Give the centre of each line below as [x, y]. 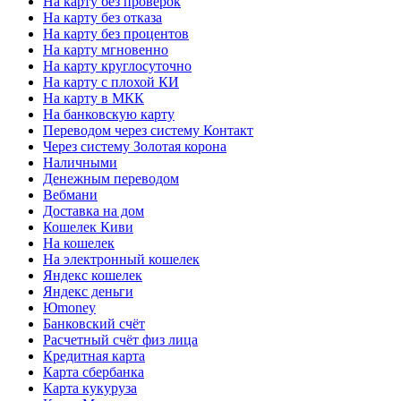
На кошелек [79, 243]
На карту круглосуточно [117, 66]
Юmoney [69, 308]
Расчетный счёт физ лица [120, 340]
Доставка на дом [94, 211]
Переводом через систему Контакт [148, 131]
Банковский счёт [94, 324]
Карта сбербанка [94, 372]
